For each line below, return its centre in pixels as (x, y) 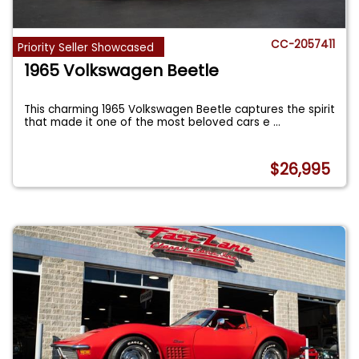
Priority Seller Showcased (86, 47)
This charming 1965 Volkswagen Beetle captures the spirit (180, 109)
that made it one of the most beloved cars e (149, 122)
